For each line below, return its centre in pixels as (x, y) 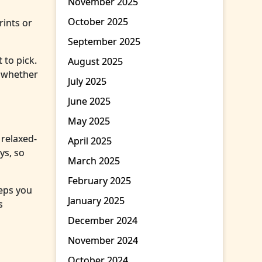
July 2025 (87, 82)
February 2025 (100, 181)
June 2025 (89, 101)
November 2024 (103, 241)
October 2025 (98, 22)
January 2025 (96, 201)
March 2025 (94, 161)
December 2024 (103, 221)
